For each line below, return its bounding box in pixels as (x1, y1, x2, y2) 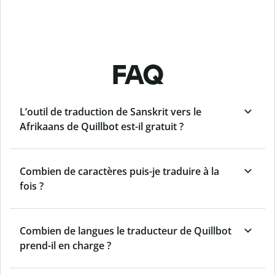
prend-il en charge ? (20, 239, 111, 253)
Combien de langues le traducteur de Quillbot (20, 224, 231, 238)
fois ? (20, 179, 44, 193)
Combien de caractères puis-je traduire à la (20, 165, 219, 179)
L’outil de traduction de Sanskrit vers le (20, 105, 201, 119)
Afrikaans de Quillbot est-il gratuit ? (20, 120, 184, 134)
